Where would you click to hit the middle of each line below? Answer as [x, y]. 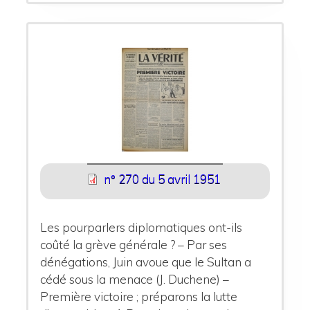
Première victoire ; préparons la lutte [139, 297]
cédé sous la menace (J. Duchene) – [135, 280]
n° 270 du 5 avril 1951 [162, 179]
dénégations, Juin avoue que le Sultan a [146, 262]
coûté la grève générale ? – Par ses [134, 245]
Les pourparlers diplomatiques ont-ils [142, 228]
